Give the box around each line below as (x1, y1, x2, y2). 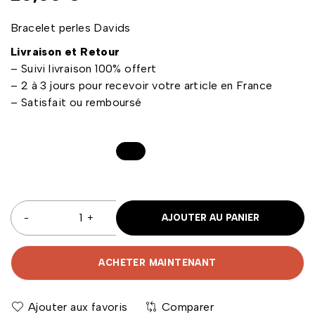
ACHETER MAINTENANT (98, 257, 217, 268)
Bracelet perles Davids (11, 20, 131, 34)
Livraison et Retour (11, 44, 120, 58)
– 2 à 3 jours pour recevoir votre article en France (11, 78, 273, 92)
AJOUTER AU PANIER (161, 212, 259, 223)
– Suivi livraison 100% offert (11, 61, 157, 75)
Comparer (161, 300, 214, 314)
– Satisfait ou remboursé (11, 95, 142, 109)
